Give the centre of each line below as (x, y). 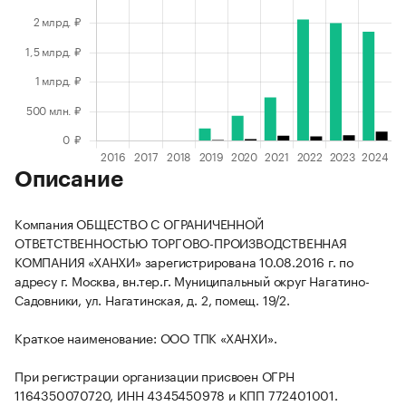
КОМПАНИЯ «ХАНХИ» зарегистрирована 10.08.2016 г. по (184, 261)
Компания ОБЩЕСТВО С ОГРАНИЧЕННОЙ (139, 223)
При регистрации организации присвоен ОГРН (155, 376)
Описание (69, 180)
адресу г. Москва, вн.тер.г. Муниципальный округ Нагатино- (192, 280)
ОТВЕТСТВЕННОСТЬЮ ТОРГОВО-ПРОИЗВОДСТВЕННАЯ (181, 242)
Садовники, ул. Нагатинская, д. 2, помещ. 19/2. (152, 300)
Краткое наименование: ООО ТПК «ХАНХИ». (146, 338)
